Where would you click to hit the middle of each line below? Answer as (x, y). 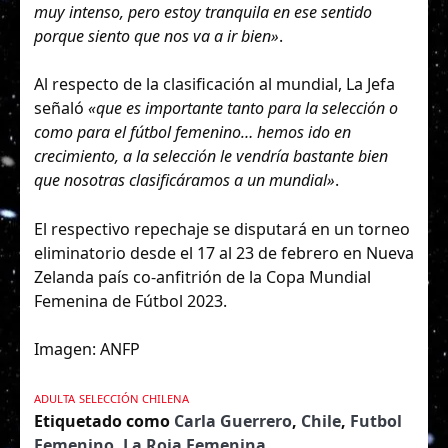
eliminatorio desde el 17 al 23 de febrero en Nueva (224, 252)
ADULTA (54, 398)
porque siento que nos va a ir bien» (156, 36)
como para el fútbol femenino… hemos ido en (192, 132)
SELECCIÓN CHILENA (134, 398)
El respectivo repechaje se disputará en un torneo (222, 228)
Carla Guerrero (233, 420)
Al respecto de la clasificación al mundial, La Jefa (214, 84)
